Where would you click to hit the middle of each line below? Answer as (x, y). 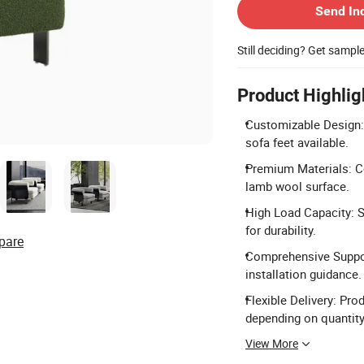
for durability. (281, 230)
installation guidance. (303, 274)
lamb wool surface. (297, 186)
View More (272, 343)
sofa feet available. (297, 142)
